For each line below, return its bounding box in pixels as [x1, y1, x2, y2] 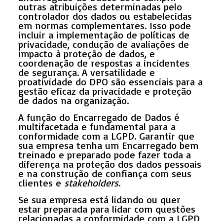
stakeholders [64, 176, 118, 189]
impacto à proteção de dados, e [18, 47, 155, 60]
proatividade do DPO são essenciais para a [18, 75, 203, 88]
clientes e [18, 176, 64, 189]
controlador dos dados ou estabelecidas [18, 9, 192, 22]
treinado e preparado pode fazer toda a [18, 148, 191, 161]
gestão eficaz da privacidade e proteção [18, 84, 191, 97]
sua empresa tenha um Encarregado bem [18, 139, 198, 151]
